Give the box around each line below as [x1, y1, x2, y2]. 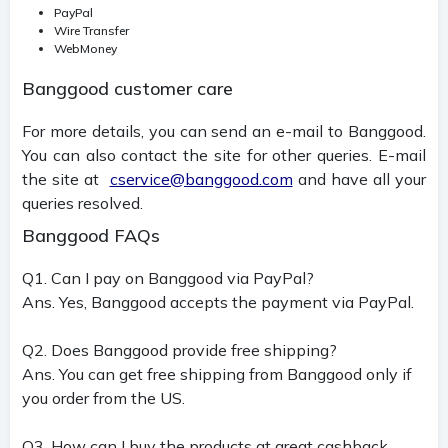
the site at [22, 168, 110, 189]
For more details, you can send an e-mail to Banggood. [22, 120, 426, 141]
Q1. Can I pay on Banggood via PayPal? [22, 267, 314, 288]
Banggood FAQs [22, 223, 160, 247]
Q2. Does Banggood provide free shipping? [22, 339, 337, 360]
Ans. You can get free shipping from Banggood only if [22, 363, 412, 384]
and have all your [292, 168, 426, 189]
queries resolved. [22, 192, 143, 213]
